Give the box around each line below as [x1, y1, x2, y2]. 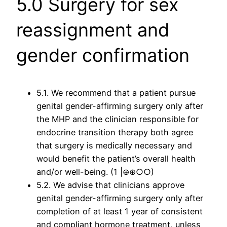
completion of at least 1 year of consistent [36, 206, 203, 217]
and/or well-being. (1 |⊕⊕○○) [36, 167, 154, 177]
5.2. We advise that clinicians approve [36, 180, 184, 191]
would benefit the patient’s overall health [36, 154, 196, 164]
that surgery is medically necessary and [36, 140, 192, 151]
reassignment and [16, 19, 169, 42]
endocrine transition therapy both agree [36, 127, 193, 138]
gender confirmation [16, 44, 190, 67]
